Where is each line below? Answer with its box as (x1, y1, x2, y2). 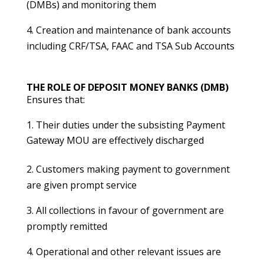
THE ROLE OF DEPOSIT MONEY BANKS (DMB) (26, 81, 229, 94)
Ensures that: (26, 93, 85, 106)
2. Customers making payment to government (26, 163, 230, 176)
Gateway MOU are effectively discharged (26, 134, 204, 147)
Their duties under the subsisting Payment (35, 118, 225, 131)
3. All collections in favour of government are (26, 204, 224, 217)
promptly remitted (26, 220, 107, 233)
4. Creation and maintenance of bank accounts (26, 24, 231, 37)
